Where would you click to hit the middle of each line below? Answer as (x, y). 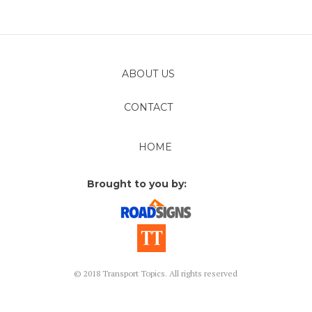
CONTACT (148, 107)
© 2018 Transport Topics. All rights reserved (156, 273)
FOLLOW (148, 140)
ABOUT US (148, 73)
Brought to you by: (137, 184)
